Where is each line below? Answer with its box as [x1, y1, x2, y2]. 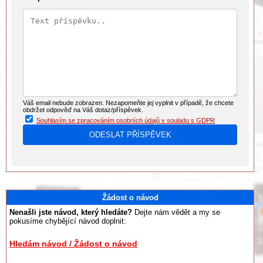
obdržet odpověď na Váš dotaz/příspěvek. [23, 106, 143, 113]
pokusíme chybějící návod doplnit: [9, 217, 126, 225]
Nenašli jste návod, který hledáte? [9, 208, 132, 217]
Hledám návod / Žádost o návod [9, 239, 137, 249]
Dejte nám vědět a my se [132, 208, 220, 217]
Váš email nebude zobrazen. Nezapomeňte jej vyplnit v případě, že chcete [23, 99, 234, 106]
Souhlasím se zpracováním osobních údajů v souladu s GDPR [36, 116, 215, 124]
